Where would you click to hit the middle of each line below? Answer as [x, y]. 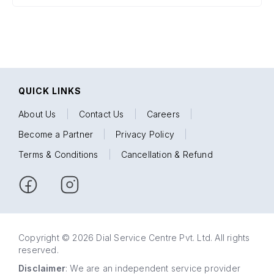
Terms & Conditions [58, 154]
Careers [163, 114]
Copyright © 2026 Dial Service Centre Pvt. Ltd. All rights [134, 238]
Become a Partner [56, 134]
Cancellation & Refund [167, 154]
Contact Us [101, 114]
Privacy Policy [145, 134]
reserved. [39, 250]
